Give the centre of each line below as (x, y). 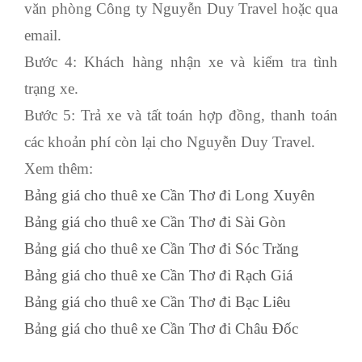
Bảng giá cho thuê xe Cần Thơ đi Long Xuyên (170, 195)
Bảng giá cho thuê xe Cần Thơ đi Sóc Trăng (162, 248)
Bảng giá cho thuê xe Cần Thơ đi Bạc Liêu (158, 301)
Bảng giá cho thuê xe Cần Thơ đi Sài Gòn (155, 221)
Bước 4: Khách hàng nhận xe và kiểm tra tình (181, 61)
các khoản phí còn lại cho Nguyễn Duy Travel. (170, 141)
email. (43, 35)
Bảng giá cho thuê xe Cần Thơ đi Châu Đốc (161, 328)
